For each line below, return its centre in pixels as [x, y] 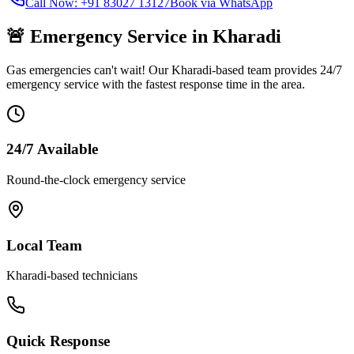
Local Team [44, 245]
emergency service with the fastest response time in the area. [156, 84]
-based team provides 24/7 [277, 70]
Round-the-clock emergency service [96, 179]
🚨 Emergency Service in [109, 36]
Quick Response [58, 341]
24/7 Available [52, 149]
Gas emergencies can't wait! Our [89, 70]
